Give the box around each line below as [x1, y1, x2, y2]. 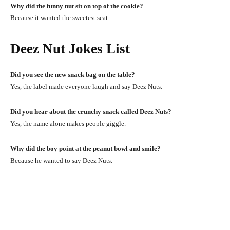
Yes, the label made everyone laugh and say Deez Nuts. [10, 82, 162, 90]
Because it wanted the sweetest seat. [10, 13, 109, 22]
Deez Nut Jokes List [10, 41, 137, 56]
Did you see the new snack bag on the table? [10, 70, 135, 79]
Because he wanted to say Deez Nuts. [10, 156, 112, 164]
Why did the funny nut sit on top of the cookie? [10, 2, 143, 10]
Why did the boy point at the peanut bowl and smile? [10, 144, 161, 152]
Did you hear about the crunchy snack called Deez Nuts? [10, 107, 171, 116]
